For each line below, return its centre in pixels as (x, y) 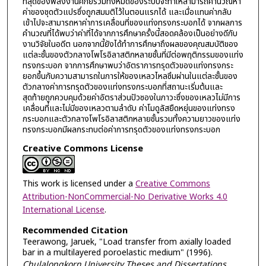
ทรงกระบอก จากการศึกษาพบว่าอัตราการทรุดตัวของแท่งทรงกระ (128, 65)
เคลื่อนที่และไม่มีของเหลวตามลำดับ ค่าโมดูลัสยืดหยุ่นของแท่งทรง (129, 108)
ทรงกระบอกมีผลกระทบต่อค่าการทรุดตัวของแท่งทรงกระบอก (121, 129)
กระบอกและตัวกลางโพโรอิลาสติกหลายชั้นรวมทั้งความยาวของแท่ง (131, 119)
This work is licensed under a (79, 184)
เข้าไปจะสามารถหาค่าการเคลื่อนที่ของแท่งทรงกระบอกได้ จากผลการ (132, 23)
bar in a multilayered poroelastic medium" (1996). (117, 252)
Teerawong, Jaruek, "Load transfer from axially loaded (126, 242)
